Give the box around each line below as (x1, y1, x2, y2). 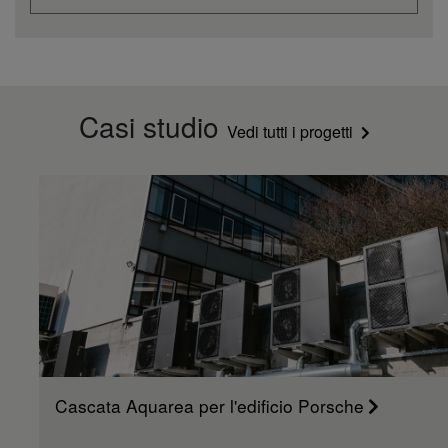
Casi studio (78, 106, 227, 147)
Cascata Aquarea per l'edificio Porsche (55, 393, 364, 419)
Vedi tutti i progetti (226, 120, 353, 144)
